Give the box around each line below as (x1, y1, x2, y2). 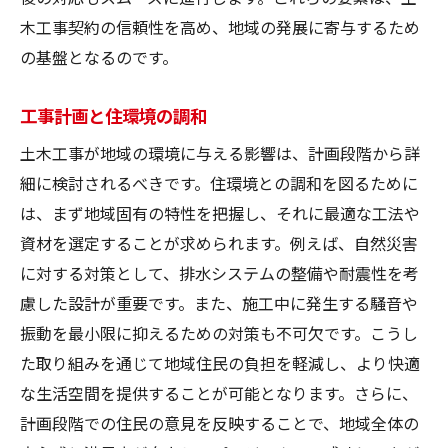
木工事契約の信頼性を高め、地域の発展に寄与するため (20, 14, 420, 39)
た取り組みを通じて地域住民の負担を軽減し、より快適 (20, 350, 420, 375)
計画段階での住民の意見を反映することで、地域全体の (20, 410, 419, 435)
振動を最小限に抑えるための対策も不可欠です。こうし (20, 320, 418, 345)
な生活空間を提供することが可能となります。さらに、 (20, 380, 418, 405)
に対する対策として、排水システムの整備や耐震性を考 (20, 260, 419, 285)
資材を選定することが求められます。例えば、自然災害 (20, 230, 418, 255)
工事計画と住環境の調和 (20, 101, 207, 128)
